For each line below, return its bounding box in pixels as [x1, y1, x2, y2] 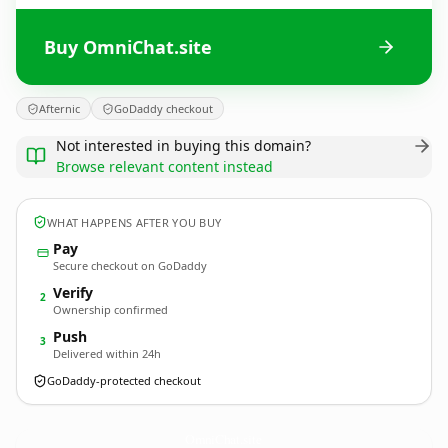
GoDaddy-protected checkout [47, 373, 201, 388]
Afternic [39, 101, 80, 116]
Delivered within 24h [53, 346, 161, 361]
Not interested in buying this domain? [56, 136, 311, 155]
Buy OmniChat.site [44, 34, 212, 59]
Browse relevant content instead [56, 157, 273, 176]
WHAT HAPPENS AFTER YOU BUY [47, 214, 222, 230]
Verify [53, 283, 93, 302]
